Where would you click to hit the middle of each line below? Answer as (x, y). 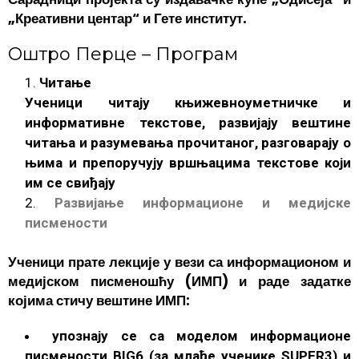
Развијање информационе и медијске (203, 202)
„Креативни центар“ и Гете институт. (127, 18)
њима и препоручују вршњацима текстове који (188, 162)
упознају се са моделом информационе (202, 335)
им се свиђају (71, 182)
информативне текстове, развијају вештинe (188, 122)
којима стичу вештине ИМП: (99, 300)
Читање (66, 82)
